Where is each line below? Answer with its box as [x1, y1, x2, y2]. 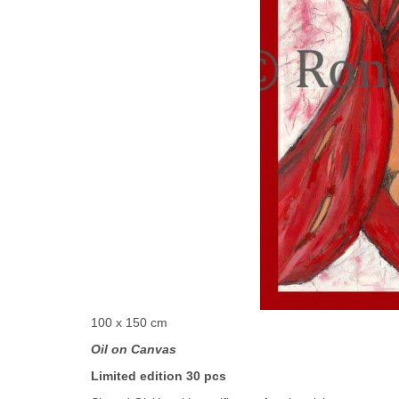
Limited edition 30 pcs [91, 369, 226, 384]
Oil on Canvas [91, 342, 176, 357]
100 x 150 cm [91, 315, 167, 330]
